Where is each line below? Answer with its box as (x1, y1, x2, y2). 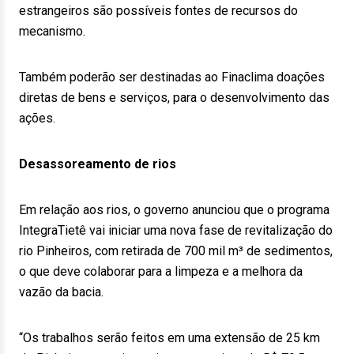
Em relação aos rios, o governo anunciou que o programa (19, 202, 330, 217)
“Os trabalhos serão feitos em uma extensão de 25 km (19, 330, 320, 345)
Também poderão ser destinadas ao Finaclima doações (19, 70, 325, 85)
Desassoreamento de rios (19, 156, 176, 171)
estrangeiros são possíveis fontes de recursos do (19, 3, 298, 18)
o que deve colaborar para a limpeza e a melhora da (19, 264, 303, 279)
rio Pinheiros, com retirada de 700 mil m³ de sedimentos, (19, 243, 333, 258)
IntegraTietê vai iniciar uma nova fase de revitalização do (19, 223, 333, 238)
